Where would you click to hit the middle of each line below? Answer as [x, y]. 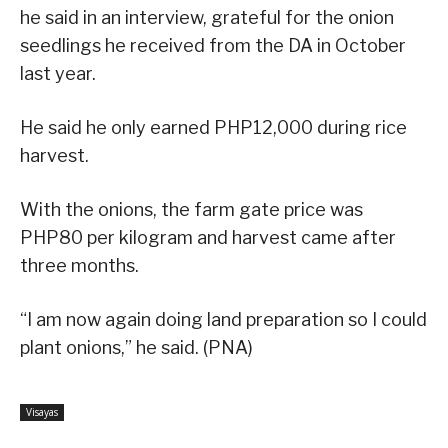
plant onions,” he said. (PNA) [136, 348]
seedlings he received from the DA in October [213, 46]
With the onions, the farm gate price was [191, 210]
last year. [58, 74]
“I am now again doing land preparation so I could [223, 320]
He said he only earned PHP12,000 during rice [213, 128]
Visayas [42, 412]
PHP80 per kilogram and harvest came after [208, 238]
